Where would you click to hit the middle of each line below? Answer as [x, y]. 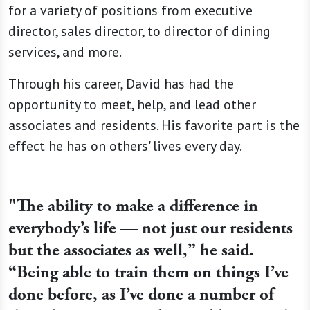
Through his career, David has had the [121, 84]
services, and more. [66, 52]
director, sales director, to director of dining [139, 31]
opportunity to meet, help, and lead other [132, 105]
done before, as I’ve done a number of [141, 295]
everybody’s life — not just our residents [151, 229]
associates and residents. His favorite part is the [154, 126]
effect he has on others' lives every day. [125, 146]
